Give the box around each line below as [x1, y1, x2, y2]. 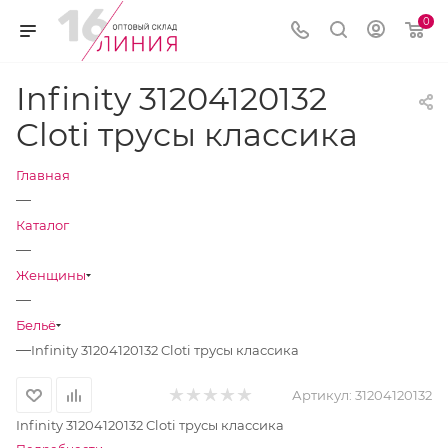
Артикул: [292, 387, 352, 403]
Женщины [16, 267, 86, 283]
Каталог [16, 217, 69, 233]
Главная [16, 167, 70, 183]
